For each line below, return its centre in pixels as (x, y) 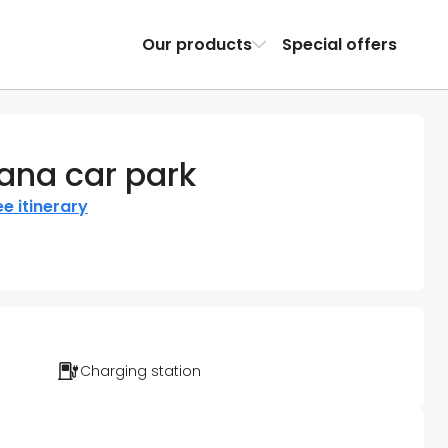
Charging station (140, 371)
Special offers (339, 44)
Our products (196, 44)
